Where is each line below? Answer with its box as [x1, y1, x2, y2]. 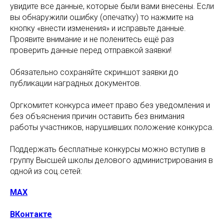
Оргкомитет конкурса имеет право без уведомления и [10, 100, 210, 110]
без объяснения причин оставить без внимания [10, 111, 184, 121]
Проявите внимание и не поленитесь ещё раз [10, 34, 174, 44]
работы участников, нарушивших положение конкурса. [10, 122, 214, 132]
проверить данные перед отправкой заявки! [10, 45, 171, 55]
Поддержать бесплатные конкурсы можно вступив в [10, 144, 205, 154]
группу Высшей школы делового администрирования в [10, 155, 213, 165]
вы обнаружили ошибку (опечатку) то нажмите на [10, 12, 193, 22]
